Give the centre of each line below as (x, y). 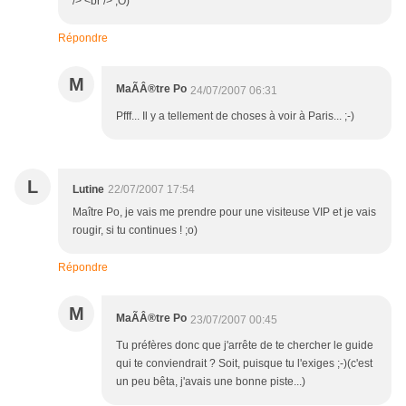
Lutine (88, 190)
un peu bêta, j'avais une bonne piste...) (211, 382)
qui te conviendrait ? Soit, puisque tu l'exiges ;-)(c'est (244, 364)
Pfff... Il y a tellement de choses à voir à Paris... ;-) (235, 116)
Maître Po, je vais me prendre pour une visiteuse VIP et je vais (224, 213)
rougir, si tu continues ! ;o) (135, 231)
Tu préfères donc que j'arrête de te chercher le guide (245, 346)
